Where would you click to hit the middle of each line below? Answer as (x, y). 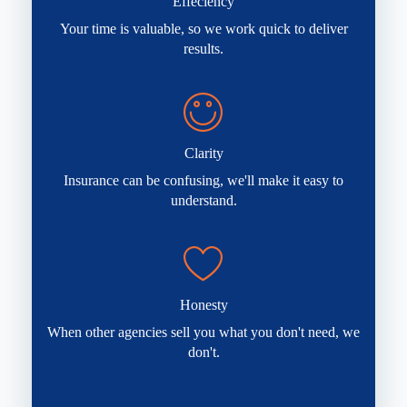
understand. (203, 200)
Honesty (203, 304)
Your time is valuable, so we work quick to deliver (203, 28)
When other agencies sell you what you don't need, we (203, 332)
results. (203, 48)
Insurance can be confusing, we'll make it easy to (203, 180)
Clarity (203, 153)
